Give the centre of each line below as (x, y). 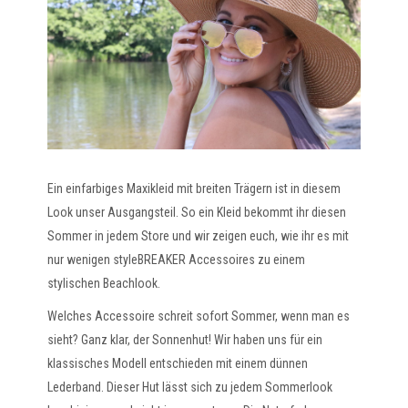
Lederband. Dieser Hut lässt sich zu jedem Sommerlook (190, 387)
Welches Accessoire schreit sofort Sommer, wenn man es (199, 316)
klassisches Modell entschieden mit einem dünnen (178, 363)
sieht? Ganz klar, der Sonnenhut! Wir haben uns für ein (185, 339)
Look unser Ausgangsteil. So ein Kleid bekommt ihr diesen (197, 212)
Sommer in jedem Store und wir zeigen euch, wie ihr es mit (199, 235)
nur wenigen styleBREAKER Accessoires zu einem (177, 259)
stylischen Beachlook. (104, 283)
